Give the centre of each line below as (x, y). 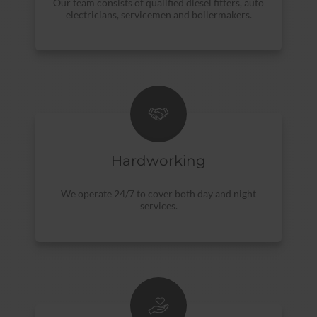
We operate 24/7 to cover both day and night (158, 194)
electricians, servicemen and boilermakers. (158, 14)
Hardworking (158, 161)
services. (158, 206)
